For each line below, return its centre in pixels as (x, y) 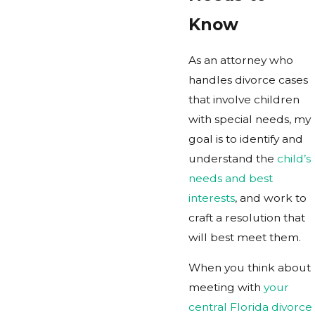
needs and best (231, 178)
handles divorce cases (248, 79)
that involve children (244, 99)
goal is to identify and (246, 139)
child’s (294, 158)
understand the (233, 158)
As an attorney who (241, 60)
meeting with (226, 288)
